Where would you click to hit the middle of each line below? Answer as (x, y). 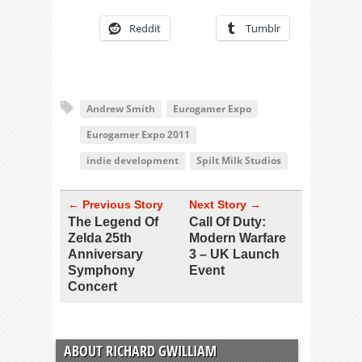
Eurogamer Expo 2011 (138, 135)
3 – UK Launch (234, 254)
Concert (93, 286)
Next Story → (225, 204)
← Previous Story (116, 204)
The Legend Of (113, 222)
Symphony (101, 270)
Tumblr (263, 28)
